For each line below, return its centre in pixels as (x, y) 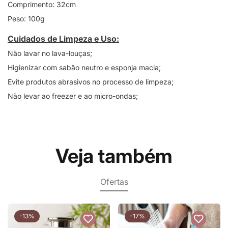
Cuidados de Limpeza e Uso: (63, 38)
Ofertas (114, 181)
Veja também (114, 155)
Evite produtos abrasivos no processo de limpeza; (91, 81)
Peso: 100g (26, 18)
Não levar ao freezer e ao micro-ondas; (73, 96)
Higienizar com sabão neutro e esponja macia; (84, 67)
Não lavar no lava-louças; (50, 53)
